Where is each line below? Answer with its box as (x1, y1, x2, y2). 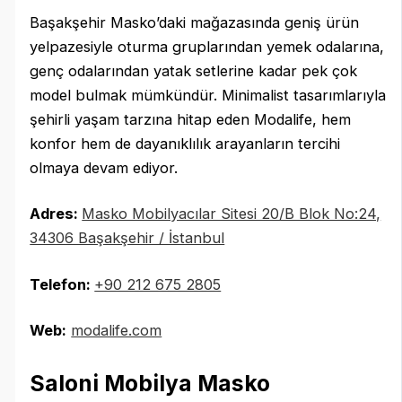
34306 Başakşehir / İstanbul (30, 229, 225, 248)
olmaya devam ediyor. (30, 158, 179, 177)
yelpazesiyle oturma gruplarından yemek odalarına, (30, 37, 385, 56)
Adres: (30, 205, 83, 223)
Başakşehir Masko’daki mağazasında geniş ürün (30, 13, 360, 31)
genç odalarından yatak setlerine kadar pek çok (30, 61, 358, 80)
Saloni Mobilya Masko (30, 370, 271, 398)
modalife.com (71, 321, 162, 340)
